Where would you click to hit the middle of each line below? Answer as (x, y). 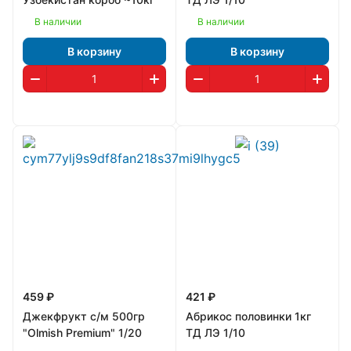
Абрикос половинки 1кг (248, 316)
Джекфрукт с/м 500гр (84, 316)
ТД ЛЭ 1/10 (215, 333)
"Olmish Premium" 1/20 (82, 333)
